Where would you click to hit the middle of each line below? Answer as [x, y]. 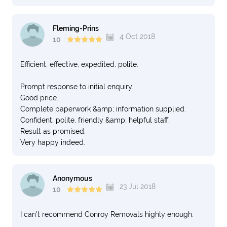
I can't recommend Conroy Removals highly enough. [107, 214]
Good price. [39, 98]
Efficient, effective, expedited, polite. [79, 64]
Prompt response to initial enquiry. [77, 87]
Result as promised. [53, 131]
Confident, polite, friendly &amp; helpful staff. [95, 120]
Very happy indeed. [53, 142]
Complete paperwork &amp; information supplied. [103, 109]
